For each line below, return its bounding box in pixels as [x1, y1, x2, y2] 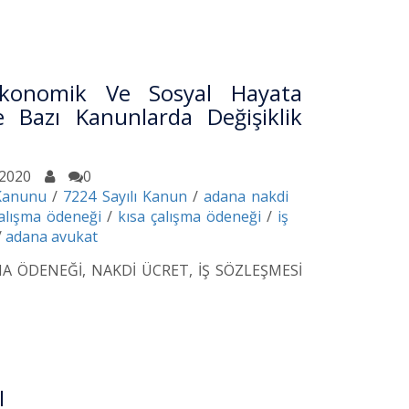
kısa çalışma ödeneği [117, 205, 261, 226]
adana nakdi [203, 185, 288, 206]
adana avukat [5, 225, 98, 246]
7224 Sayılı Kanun [63, 185, 187, 206]
